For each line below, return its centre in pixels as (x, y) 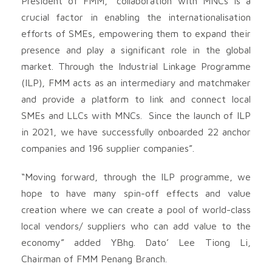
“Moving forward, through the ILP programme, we (136, 176)
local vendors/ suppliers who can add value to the (136, 226)
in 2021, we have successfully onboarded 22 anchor (136, 131)
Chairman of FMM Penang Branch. (94, 258)
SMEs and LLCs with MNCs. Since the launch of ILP (136, 115)
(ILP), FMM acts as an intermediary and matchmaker (136, 82)
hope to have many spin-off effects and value (136, 193)
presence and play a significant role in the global (136, 49)
